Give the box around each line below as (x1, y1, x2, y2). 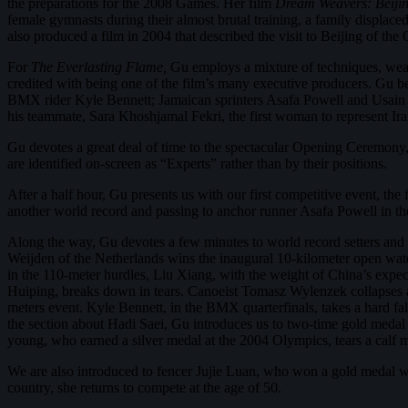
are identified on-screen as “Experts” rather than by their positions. (7, 156, 387, 172)
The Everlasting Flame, (31, 59, 170, 76)
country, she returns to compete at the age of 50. (7, 380, 281, 396)
